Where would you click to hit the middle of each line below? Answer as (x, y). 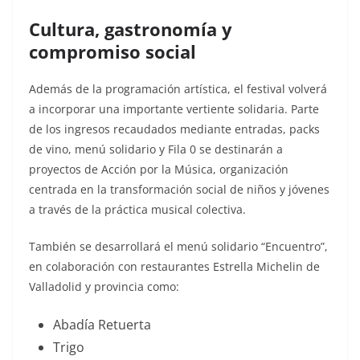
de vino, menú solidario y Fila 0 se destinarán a (156, 149)
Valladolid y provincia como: (104, 287)
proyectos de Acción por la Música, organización (159, 170)
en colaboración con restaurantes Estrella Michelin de (174, 267)
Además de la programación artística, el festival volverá (178, 89)
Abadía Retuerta (102, 325)
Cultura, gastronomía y (131, 29)
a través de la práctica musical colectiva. (137, 210)
